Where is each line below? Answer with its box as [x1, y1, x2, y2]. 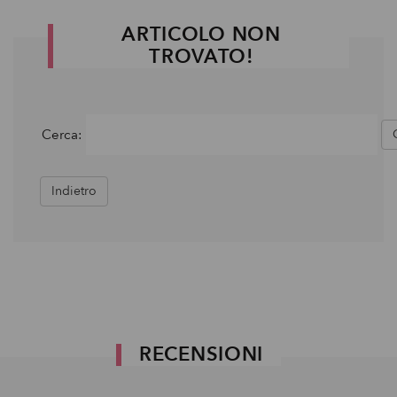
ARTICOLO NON [121, 21, 281, 48]
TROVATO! [149, 43, 253, 70]
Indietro [51, 183, 97, 199]
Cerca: [42, 126, 82, 144]
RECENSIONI [139, 341, 263, 368]
